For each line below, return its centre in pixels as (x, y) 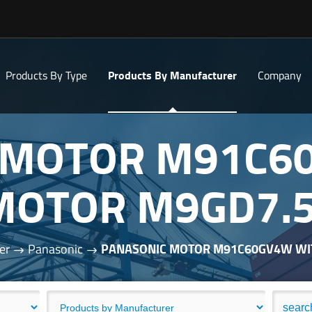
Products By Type (46, 75)
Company (280, 75)
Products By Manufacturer (172, 75)
